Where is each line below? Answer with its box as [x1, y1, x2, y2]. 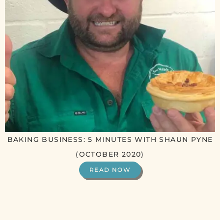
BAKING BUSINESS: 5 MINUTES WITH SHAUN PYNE [7, 135, 213, 144]
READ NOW [89, 165, 131, 173]
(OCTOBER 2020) [76, 149, 144, 159]
